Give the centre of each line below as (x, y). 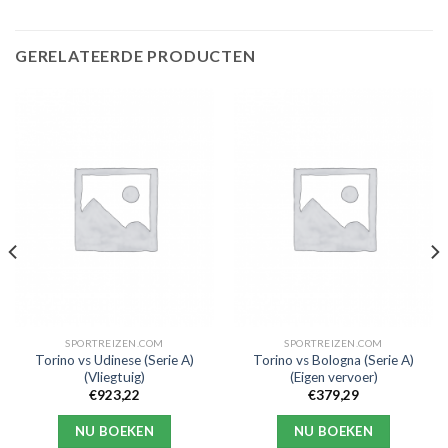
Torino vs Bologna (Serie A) (333, 359)
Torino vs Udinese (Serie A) (114, 359)
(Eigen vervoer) (333, 376)
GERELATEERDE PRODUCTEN (135, 55)
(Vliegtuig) (114, 376)
